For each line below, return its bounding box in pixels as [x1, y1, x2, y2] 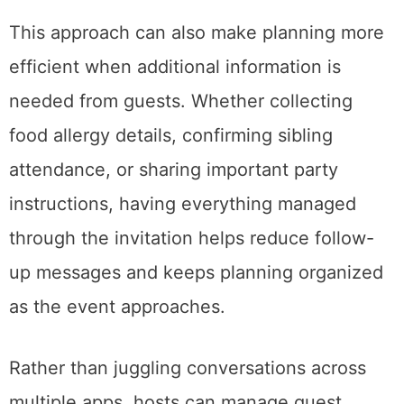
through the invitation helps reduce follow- [9, 226, 374, 249]
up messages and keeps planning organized [9, 261, 383, 283]
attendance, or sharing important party [9, 158, 338, 180]
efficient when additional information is [9, 55, 341, 78]
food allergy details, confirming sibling [9, 124, 333, 146]
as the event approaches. [9, 295, 225, 317]
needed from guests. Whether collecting [9, 89, 353, 112]
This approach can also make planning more [9, 21, 384, 43]
